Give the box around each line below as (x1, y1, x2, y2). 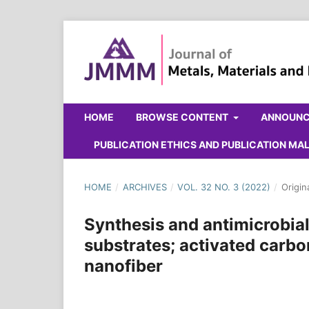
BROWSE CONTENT (136, 110, 230, 123)
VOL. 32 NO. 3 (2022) (177, 181, 271, 192)
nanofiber (84, 255, 163, 276)
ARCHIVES (122, 181, 167, 192)
